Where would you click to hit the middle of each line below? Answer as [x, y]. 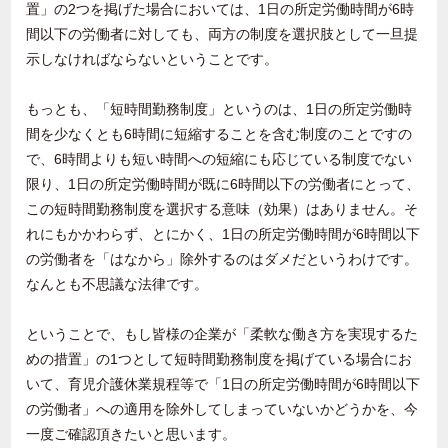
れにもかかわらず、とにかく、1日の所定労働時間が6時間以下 [223, 234]
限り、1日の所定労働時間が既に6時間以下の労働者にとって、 [223, 184]
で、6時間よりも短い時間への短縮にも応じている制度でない [219, 159]
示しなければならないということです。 [152, 59]
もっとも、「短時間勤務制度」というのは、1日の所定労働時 [219, 109]
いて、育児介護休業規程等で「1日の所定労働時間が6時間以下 [223, 384]
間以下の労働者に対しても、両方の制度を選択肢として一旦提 [222, 34]
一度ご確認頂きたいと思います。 [131, 434]
